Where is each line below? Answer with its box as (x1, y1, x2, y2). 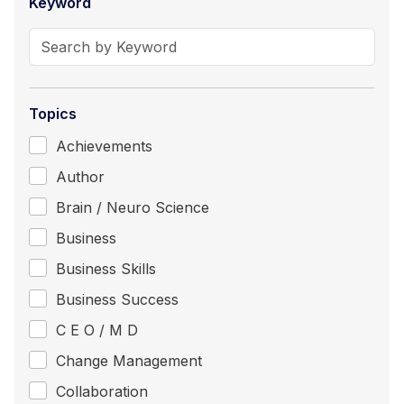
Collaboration (56, 381, 148, 400)
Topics (29, 104, 77, 123)
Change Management (56, 351, 202, 370)
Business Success (56, 289, 179, 308)
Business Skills (56, 259, 156, 278)
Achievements (56, 136, 152, 155)
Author (56, 167, 105, 186)
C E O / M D (56, 320, 138, 339)
